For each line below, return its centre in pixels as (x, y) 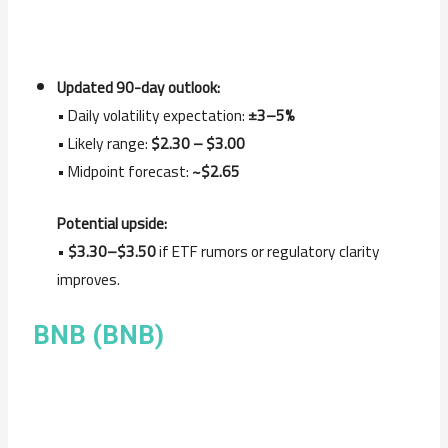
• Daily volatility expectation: (152, 115)
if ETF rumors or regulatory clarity (267, 252)
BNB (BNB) (99, 335)
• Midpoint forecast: (124, 171)
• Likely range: (103, 143)
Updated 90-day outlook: (138, 87)
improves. (88, 280)
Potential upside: (111, 224)
